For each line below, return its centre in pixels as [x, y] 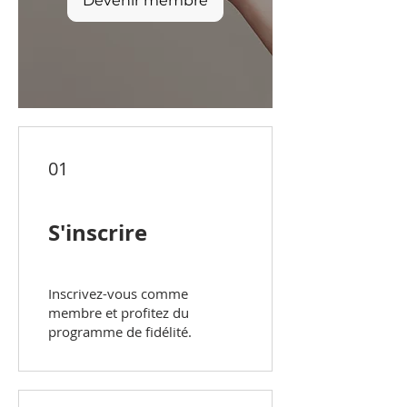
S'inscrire [98, 233]
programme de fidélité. [120, 332]
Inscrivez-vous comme [118, 294]
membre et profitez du [119, 313]
